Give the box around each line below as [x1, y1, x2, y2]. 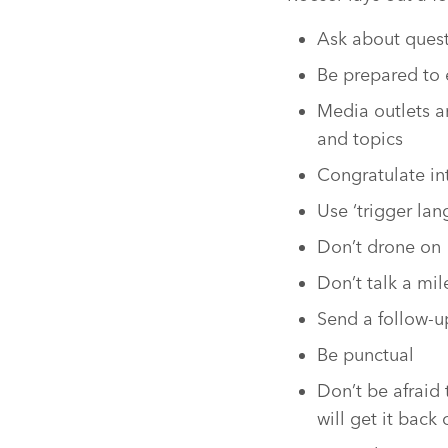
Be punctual [317, 344, 414, 366]
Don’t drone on [317, 236, 441, 258]
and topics [317, 128, 403, 150]
